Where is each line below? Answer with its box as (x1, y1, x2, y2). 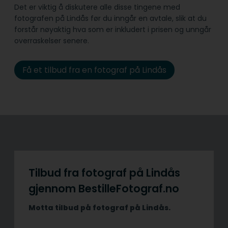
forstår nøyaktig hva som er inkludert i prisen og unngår (14, 24, 211, 35)
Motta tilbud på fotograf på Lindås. (28, 202, 170, 213)
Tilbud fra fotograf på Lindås (28, 165, 180, 181)
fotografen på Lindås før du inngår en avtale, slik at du (14, 13, 207, 23)
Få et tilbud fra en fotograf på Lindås (22, 64, 166, 76)
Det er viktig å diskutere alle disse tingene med (14, 2, 180, 12)
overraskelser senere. (14, 35, 89, 46)
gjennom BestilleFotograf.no (28, 181, 179, 196)
